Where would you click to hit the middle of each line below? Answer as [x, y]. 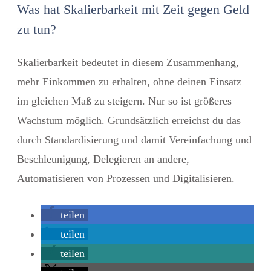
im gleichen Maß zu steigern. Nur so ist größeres [124, 101]
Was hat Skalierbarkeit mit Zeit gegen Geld [133, 9]
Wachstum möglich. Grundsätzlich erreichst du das [129, 120]
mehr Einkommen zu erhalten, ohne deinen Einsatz [129, 81]
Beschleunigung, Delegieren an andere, [103, 159]
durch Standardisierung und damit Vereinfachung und [134, 139]
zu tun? [37, 29]
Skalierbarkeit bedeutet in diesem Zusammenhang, [128, 62]
